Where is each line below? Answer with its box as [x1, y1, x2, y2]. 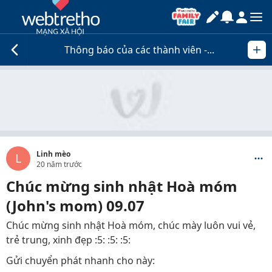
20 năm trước [36, 159, 82, 169]
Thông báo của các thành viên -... [64, 43, 214, 56]
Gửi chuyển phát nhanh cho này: [6, 254, 155, 267]
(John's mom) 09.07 [6, 195, 144, 216]
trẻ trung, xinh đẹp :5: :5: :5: [6, 233, 131, 246]
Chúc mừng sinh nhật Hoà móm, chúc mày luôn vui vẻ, [6, 219, 256, 232]
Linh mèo [36, 149, 70, 159]
